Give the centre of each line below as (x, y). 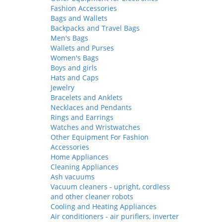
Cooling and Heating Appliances (104, 206)
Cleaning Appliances (84, 167)
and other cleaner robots (92, 196)
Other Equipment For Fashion (100, 137)
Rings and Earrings (82, 117)
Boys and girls (74, 68)
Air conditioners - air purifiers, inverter (115, 216)
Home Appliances (80, 157)
